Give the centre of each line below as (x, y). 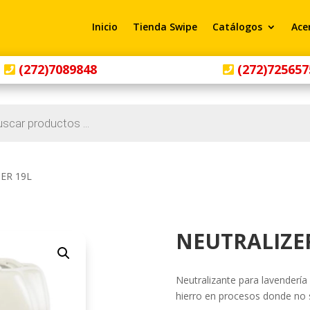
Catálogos (237, 27)
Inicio (104, 27)
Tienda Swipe (165, 27)
